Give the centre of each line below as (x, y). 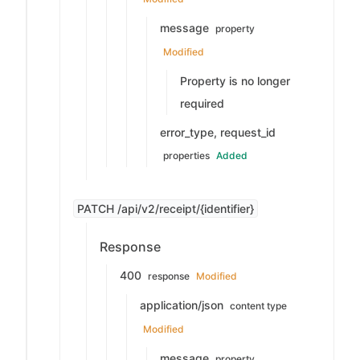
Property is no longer (235, 81)
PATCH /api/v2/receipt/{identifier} (166, 209)
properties (186, 155)
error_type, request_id (218, 132)
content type (258, 306)
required (202, 103)
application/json (183, 305)
